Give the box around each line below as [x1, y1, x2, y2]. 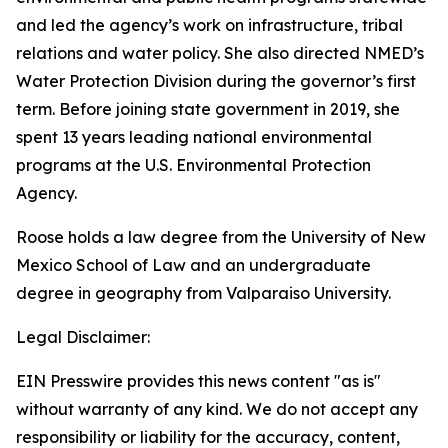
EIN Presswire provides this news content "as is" [16, 371, 381, 391]
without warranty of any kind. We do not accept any [16, 399, 418, 419]
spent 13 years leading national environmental [16, 127, 372, 147]
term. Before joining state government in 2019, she [16, 99, 400, 119]
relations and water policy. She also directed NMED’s [16, 43, 424, 63]
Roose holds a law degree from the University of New [16, 227, 426, 247]
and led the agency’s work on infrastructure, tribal [16, 15, 403, 35]
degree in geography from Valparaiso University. [16, 283, 391, 303]
